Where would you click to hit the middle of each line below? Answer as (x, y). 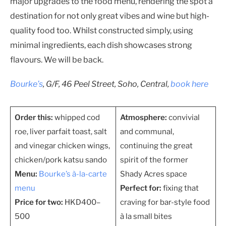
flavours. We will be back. (57, 60)
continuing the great (156, 146)
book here (189, 84)
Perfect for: (141, 188)
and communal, (147, 132)
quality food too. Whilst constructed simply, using (102, 31)
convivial (183, 118)
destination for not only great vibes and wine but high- (110, 16)
